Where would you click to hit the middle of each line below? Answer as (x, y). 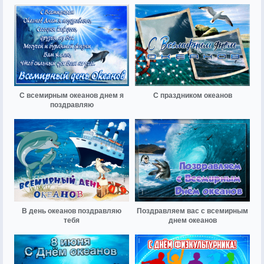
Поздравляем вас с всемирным (192, 211)
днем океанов (192, 220)
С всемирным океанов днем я (72, 96)
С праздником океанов (192, 96)
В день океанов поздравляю (72, 211)
